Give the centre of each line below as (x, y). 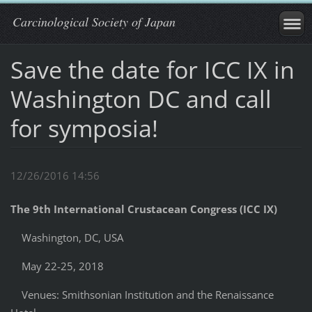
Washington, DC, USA (67, 238)
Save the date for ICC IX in (152, 69)
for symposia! (84, 128)
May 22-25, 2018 (57, 266)
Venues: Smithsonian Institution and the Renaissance (142, 295)
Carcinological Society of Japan (94, 22)
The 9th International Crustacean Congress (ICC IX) (143, 209)
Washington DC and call (141, 99)
